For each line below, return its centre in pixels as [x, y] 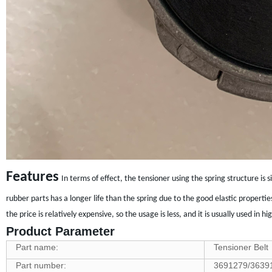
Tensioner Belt [241, 247]
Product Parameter [60, 231]
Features [32, 177]
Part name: [37, 247]
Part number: [41, 265]
